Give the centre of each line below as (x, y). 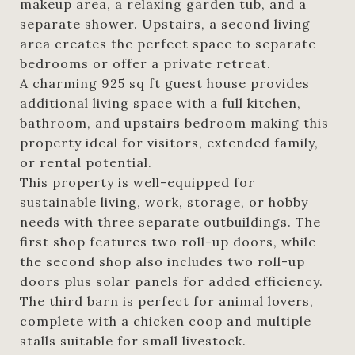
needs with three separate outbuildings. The (170, 222)
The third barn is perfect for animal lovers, (167, 301)
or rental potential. (86, 162)
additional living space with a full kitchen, (160, 103)
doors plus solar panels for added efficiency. (172, 281)
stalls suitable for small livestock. (133, 341)
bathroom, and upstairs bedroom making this (174, 123)
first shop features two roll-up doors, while (168, 242)
